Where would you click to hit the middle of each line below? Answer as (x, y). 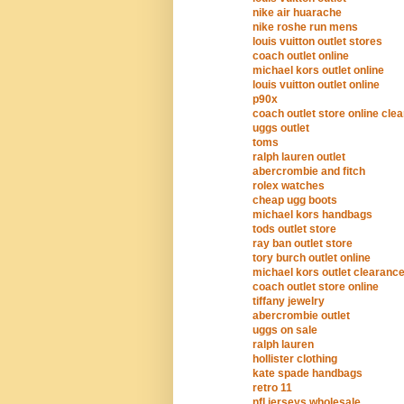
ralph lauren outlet (299, 157)
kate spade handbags (308, 374)
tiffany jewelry (289, 302)
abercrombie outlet (301, 316)
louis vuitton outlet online (316, 85)
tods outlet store (294, 230)
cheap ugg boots (295, 201)
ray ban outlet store (303, 244)
